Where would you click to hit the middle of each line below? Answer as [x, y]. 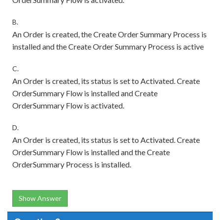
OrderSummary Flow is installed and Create [85, 93]
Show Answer [40, 198]
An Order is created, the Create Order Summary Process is [110, 34]
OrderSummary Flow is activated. [68, 105]
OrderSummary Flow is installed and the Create [91, 152]
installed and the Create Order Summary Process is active [108, 46]
